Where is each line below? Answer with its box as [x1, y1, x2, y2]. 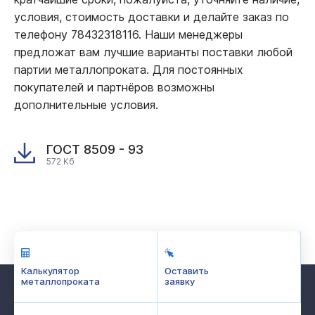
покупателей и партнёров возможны [14, 79, 214, 94]
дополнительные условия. [14, 97, 158, 112]
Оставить [165, 264, 209, 276]
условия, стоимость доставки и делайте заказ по [14, 9, 289, 24]
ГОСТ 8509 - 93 [46, 141, 143, 157]
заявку [165, 275, 195, 287]
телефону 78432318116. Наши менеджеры [14, 27, 243, 41]
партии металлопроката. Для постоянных [14, 62, 243, 77]
